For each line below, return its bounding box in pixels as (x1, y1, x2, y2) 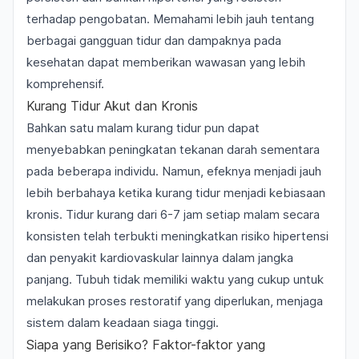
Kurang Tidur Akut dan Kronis (26, 98, 198, 114)
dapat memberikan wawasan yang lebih (84, 54, 305, 70)
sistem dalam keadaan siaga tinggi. (26, 315, 219, 330)
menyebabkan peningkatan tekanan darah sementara (26, 142, 320, 157)
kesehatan (26, 54, 84, 70)
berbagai (26, 33, 79, 48)
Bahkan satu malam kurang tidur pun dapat (26, 120, 260, 135)
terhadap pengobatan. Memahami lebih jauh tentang (26, 11, 314, 26)
